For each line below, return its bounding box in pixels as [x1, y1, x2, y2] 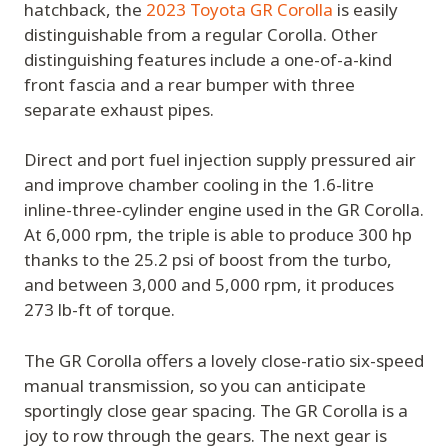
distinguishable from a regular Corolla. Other [24, 22, 378, 46]
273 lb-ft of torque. [24, 298, 175, 322]
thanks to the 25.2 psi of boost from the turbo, [24, 248, 392, 272]
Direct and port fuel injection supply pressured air [24, 148, 416, 172]
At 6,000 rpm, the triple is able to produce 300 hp [24, 223, 412, 247]
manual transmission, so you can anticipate [24, 373, 366, 397]
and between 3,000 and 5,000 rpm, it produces [24, 273, 394, 297]
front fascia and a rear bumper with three [24, 72, 355, 96]
